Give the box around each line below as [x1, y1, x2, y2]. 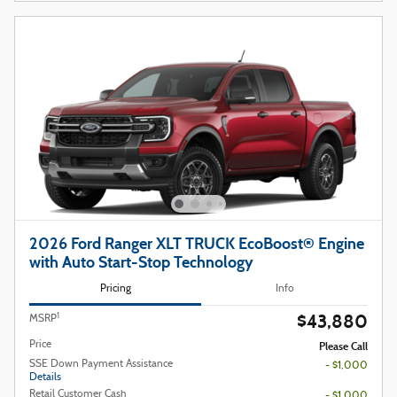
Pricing [99, 283, 131, 294]
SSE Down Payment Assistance [29, 359, 173, 370]
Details [29, 372, 61, 384]
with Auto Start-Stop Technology [29, 253, 253, 272]
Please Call [319, 339, 368, 354]
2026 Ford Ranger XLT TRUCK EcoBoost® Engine [29, 234, 364, 253]
